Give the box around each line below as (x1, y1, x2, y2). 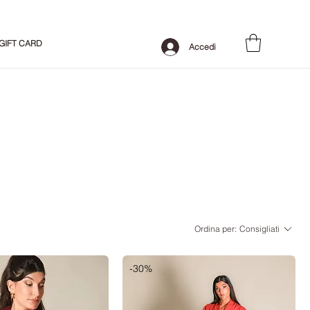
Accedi (188, 42, 216, 53)
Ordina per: (194, 224, 237, 235)
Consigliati (239, 224, 280, 235)
